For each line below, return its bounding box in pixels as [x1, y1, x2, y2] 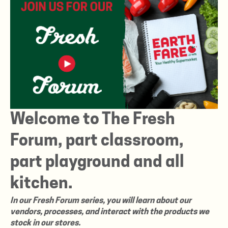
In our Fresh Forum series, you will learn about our [10, 197, 191, 206]
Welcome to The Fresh [10, 112, 175, 129]
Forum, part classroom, [10, 133, 184, 150]
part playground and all [10, 155, 184, 172]
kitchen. [10, 176, 73, 193]
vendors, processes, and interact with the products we [10, 208, 209, 217]
